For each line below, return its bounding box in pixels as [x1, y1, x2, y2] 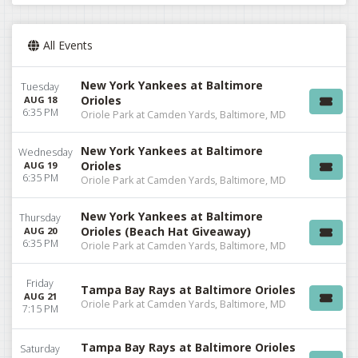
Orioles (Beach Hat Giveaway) [81, 224, 251, 240]
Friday [26, 276, 54, 291]
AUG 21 [23, 290, 57, 303]
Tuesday [21, 80, 59, 94]
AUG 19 [23, 159, 57, 172]
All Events [43, 38, 93, 54]
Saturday [20, 342, 60, 356]
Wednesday [18, 145, 73, 160]
